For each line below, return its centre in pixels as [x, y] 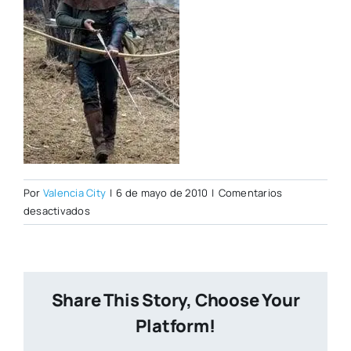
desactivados [57, 211]
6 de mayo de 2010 [162, 193]
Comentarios [250, 193]
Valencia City [74, 193]
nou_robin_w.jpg [132, 228]
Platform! [175, 326]
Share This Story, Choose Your [175, 300]
